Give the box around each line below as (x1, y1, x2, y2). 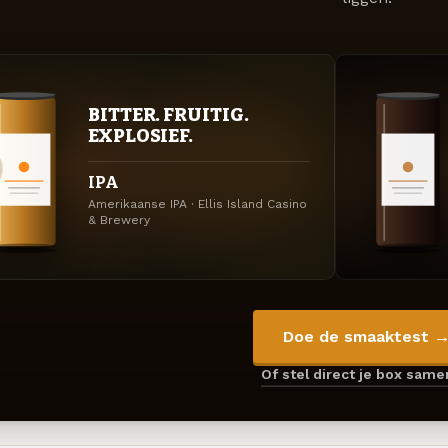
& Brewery (88, 213, 150, 228)
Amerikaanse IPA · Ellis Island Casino (88, 197, 307, 212)
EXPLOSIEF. (88, 125, 194, 148)
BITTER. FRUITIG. (88, 104, 249, 127)
